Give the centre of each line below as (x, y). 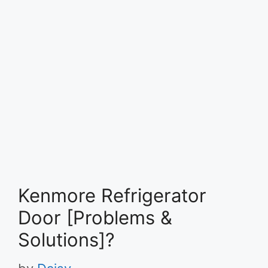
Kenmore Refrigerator (112, 195)
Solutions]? (66, 240)
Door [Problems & (95, 217)
